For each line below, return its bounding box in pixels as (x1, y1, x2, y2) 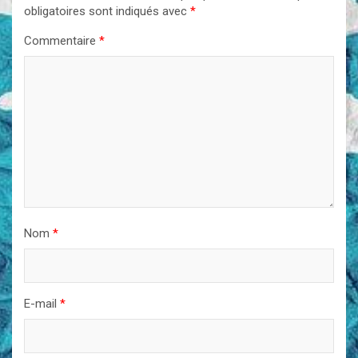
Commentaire (24, 33, 99, 48)
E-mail (24, 296, 60, 311)
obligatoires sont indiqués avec (24, 3, 190, 18)
